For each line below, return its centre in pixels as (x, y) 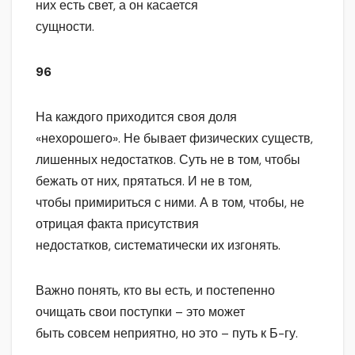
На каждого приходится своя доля (136, 117)
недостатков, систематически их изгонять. (158, 246)
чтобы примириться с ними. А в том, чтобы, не (170, 203)
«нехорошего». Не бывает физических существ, (174, 139)
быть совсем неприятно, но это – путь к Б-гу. (167, 334)
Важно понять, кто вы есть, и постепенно (155, 291)
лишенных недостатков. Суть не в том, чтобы (168, 160)
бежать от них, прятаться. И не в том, (144, 181)
